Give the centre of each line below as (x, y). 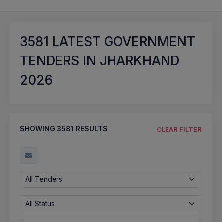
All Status (40, 203)
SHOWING (38, 129)
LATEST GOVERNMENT (122, 41)
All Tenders (44, 179)
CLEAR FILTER (179, 129)
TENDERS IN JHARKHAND (100, 61)
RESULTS (91, 129)
